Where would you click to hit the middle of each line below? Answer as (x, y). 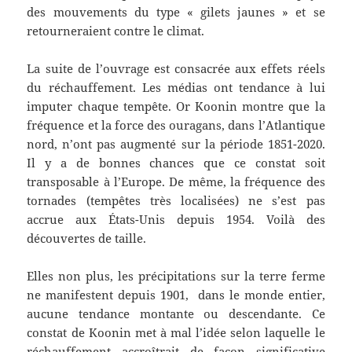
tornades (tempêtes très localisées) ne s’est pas (176, 201)
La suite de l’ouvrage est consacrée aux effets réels (176, 69)
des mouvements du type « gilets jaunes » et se (176, 12)
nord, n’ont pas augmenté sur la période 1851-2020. (176, 144)
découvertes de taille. (87, 238)
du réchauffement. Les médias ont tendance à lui (176, 88)
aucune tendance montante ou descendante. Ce (176, 314)
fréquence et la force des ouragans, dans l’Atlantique (176, 125)
